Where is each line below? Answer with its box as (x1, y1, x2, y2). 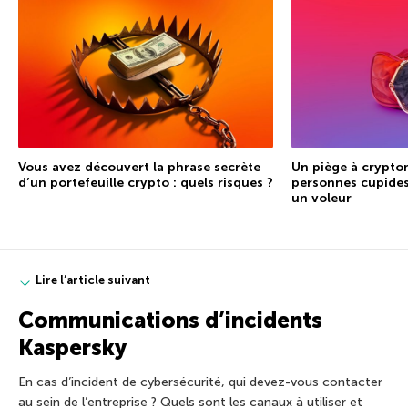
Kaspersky (18, 333, 127, 361)
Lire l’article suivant (36, 272, 150, 287)
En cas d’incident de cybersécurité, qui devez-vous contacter (18, 373, 382, 390)
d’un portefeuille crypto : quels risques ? (18, 174, 273, 190)
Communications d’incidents (18, 306, 322, 333)
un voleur (291, 189, 352, 206)
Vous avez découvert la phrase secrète (18, 158, 260, 175)
